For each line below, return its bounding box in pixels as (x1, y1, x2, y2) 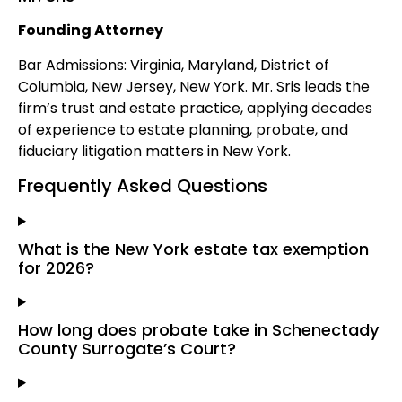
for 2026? (18, 256, 94, 279)
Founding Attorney (18, 20, 163, 41)
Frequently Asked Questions (18, 172, 267, 198)
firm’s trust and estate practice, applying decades (18, 97, 372, 118)
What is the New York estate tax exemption (18, 237, 369, 260)
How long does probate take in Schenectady (18, 318, 379, 341)
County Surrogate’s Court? (18, 336, 236, 360)
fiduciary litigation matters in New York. (18, 140, 291, 162)
